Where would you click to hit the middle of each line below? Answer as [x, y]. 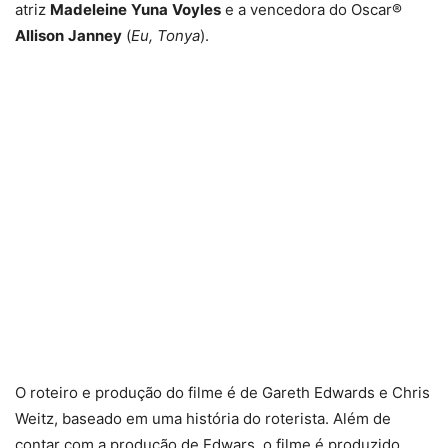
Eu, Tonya [165, 35]
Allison [39, 35]
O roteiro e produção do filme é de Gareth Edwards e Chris [222, 392]
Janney [95, 35]
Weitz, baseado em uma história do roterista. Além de [203, 418]
